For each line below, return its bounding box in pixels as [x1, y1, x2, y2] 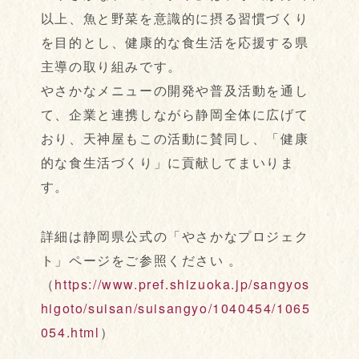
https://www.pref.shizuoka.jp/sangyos [54, 275, 311, 294]
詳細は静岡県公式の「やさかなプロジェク [40, 227, 309, 246]
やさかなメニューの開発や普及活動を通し [40, 81, 309, 100]
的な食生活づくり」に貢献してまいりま [40, 153, 295, 172]
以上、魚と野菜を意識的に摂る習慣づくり [40, 9, 309, 28]
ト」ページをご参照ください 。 [40, 251, 243, 270]
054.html [40, 323, 100, 342]
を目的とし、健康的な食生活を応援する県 [40, 33, 309, 52]
